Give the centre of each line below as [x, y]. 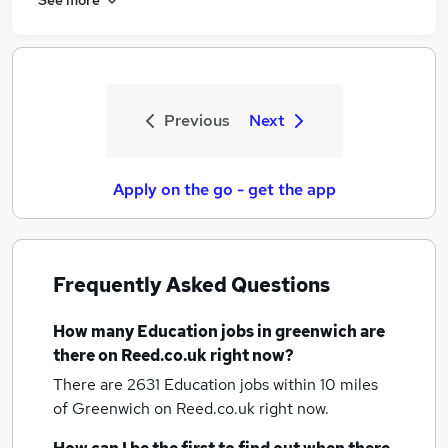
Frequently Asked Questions [191, 285]
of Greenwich [103, 408]
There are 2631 [108, 384]
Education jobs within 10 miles [271, 384]
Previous [196, 120]
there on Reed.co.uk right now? [173, 355]
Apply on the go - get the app [224, 189]
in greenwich [307, 331]
